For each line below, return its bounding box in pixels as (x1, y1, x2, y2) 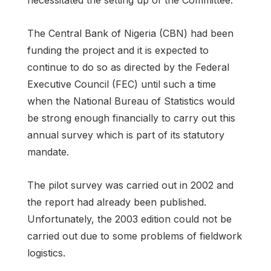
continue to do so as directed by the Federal (27, 60, 229, 73)
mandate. (27, 145, 69, 158)
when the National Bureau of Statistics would (27, 94, 235, 107)
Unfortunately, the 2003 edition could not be (27, 213, 232, 226)
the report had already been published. (27, 196, 206, 209)
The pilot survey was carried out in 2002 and (27, 179, 233, 192)
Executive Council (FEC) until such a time (27, 77, 216, 90)
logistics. (27, 247, 65, 260)
